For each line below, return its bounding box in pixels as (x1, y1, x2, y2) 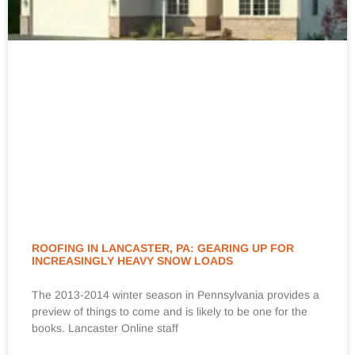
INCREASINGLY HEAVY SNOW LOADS (32, 254, 233, 268)
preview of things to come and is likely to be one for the (32, 305, 307, 319)
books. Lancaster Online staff (32, 322, 178, 335)
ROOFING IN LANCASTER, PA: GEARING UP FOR (32, 242, 294, 255)
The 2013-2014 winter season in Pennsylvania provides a (32, 288, 319, 302)
